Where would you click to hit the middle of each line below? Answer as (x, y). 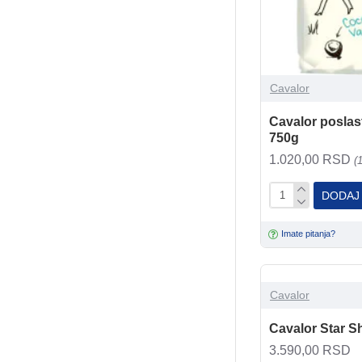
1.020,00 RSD (311, 159)
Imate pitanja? (309, 234)
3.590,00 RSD (310, 350)
